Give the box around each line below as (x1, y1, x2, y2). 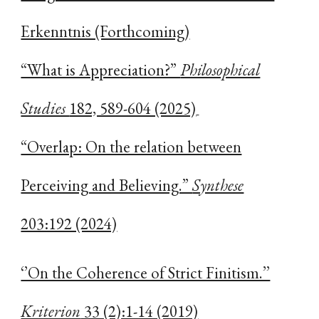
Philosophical (180, 58, 261, 80)
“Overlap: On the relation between (21, 135, 242, 157)
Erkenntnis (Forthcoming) (21, 20, 190, 42)
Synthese (192, 174, 244, 196)
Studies (21, 97, 70, 119)
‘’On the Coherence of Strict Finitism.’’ (21, 261, 271, 283)
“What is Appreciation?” (21, 58, 181, 80)
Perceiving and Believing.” (21, 174, 193, 196)
